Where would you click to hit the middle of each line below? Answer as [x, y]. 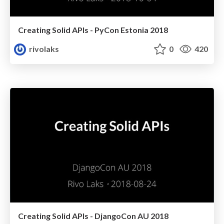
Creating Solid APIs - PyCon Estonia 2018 [93, 29]
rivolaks [43, 48]
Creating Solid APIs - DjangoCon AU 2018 [93, 216]
